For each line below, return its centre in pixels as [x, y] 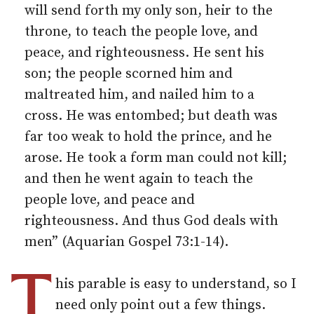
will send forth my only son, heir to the [149, 11]
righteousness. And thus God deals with [151, 221]
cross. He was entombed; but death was [151, 116]
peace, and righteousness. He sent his [144, 53]
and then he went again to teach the [139, 179]
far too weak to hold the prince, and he [148, 137]
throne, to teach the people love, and [141, 32]
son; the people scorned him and [129, 74]
